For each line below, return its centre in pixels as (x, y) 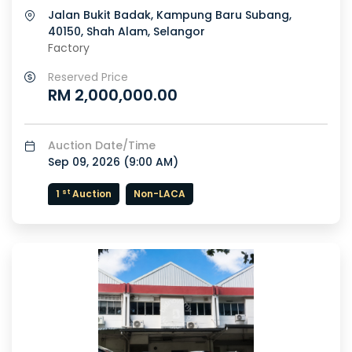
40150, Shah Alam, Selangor (126, 32)
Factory (69, 48)
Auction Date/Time (102, 146)
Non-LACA (159, 194)
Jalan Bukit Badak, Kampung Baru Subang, (170, 15)
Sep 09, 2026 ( (88, 162)
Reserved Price (88, 77)
